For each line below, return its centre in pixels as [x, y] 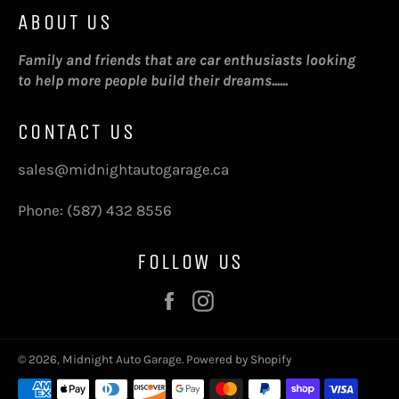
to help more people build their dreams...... [153, 80]
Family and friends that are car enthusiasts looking [187, 59]
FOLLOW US [191, 261]
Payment [47, 377]
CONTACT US [77, 131]
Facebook [221, 299]
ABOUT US [65, 22]
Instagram [257, 299]
